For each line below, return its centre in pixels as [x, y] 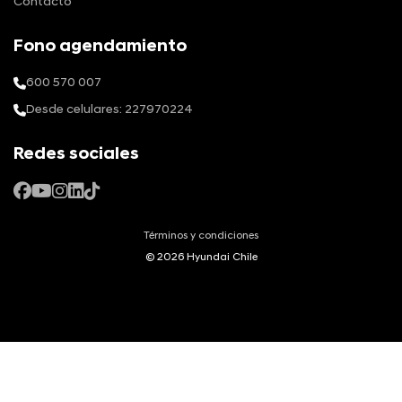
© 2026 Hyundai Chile [201, 257]
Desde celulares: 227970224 [109, 109]
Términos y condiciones [201, 236]
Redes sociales [76, 154]
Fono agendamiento [100, 47]
